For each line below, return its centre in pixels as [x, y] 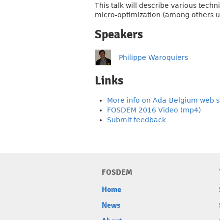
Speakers [119, 34]
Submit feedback [137, 120]
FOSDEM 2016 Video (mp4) [154, 110]
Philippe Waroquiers [153, 57]
